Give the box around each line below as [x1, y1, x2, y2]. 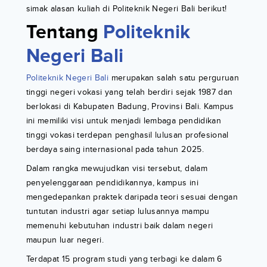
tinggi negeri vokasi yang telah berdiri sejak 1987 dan [26, 87, 233, 98]
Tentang [26, 21, 104, 45]
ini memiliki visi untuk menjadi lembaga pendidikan [26, 116, 222, 126]
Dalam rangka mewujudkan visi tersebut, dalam [26, 163, 207, 174]
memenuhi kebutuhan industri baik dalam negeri [26, 221, 213, 231]
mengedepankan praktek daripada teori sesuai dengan [26, 192, 238, 203]
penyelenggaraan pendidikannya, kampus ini [26, 178, 198, 188]
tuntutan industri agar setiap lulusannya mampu [26, 206, 210, 217]
